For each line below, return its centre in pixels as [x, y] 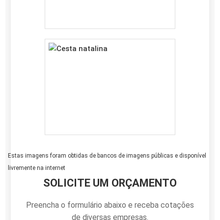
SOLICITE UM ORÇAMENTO [110, 183]
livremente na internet [37, 168]
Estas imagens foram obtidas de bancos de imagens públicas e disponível [107, 155]
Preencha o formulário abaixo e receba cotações [110, 205]
